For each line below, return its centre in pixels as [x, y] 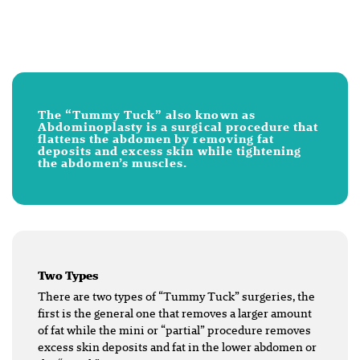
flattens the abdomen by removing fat [156, 139]
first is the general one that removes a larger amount [175, 313]
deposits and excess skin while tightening [170, 151]
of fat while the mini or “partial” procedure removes [174, 330]
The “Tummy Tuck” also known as [147, 115]
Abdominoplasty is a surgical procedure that [178, 127]
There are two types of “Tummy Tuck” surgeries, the [176, 296]
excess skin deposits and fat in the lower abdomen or [177, 347]
